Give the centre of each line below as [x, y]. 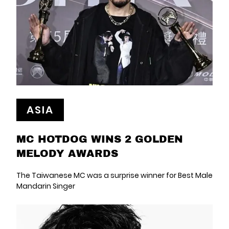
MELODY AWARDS [67, 153]
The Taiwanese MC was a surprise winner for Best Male [114, 176]
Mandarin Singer [46, 186]
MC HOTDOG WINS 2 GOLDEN [100, 139]
